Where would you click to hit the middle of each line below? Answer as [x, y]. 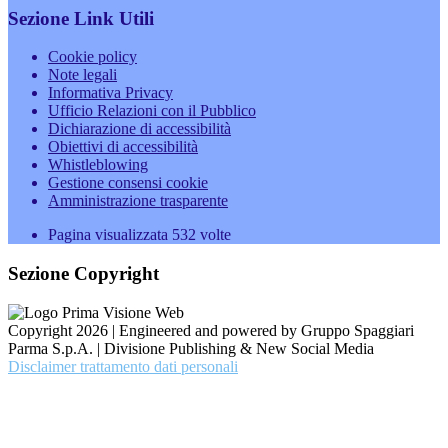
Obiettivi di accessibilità [123, 147]
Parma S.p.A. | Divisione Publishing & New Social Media [191, 348]
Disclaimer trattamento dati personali [123, 366]
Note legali [82, 75]
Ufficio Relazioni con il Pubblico [152, 111]
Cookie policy [92, 57]
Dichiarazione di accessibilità [139, 129]
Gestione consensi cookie [128, 183]
